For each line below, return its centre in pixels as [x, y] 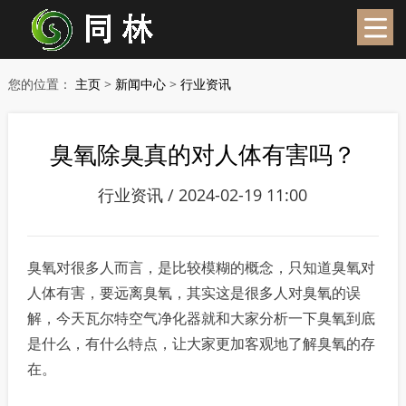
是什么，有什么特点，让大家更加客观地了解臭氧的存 [202, 343]
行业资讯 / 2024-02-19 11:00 [203, 195]
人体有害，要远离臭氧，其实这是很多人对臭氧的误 [194, 293]
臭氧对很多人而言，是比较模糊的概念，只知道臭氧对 [202, 267]
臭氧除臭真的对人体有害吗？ [203, 154]
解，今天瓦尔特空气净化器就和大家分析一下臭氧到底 [202, 318]
